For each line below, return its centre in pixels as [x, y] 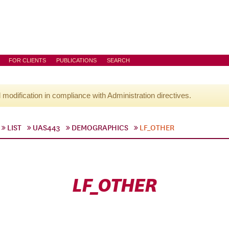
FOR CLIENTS [27, 60]
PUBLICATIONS [76, 60]
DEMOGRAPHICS [100, 128]
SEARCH [118, 60]
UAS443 [47, 128]
